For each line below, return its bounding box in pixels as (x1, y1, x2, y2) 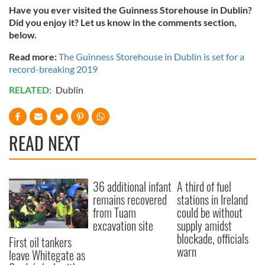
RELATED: (9, 83, 53, 95)
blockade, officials (177, 229, 249, 247)
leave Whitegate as (9, 245, 85, 264)
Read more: (9, 50, 57, 62)
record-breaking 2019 (9, 63, 98, 75)
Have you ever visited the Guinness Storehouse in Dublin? (9, 4, 252, 15)
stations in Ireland (177, 190, 248, 208)
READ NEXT (9, 129, 80, 156)
